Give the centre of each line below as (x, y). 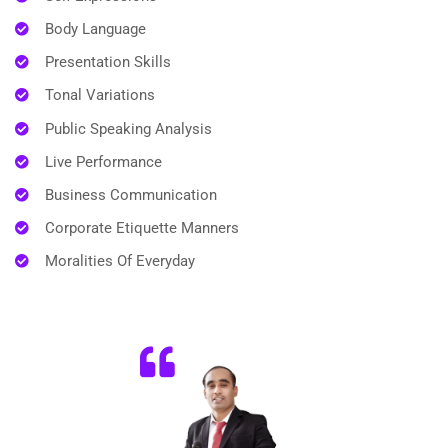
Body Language (95, 28)
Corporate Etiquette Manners (141, 227)
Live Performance (103, 161)
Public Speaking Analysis (128, 128)
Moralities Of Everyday (119, 260)
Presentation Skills (107, 61)
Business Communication (130, 194)
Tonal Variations (99, 94)
